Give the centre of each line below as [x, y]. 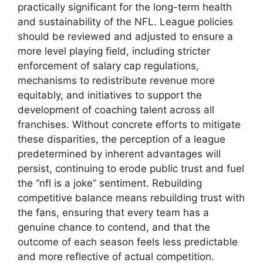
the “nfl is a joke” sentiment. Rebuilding [110, 183]
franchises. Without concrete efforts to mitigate [129, 124]
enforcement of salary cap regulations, [108, 65]
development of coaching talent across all [116, 109]
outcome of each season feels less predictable [128, 242]
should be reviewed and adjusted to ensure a [125, 36]
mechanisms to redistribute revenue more [116, 80]
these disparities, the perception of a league [122, 139]
